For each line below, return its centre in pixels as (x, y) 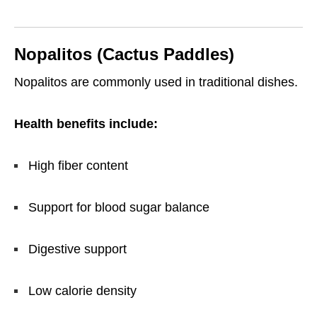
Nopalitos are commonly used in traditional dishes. (156, 82)
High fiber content (78, 166)
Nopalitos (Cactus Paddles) (124, 54)
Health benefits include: (86, 124)
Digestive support (77, 249)
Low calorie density (82, 291)
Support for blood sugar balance (119, 208)
